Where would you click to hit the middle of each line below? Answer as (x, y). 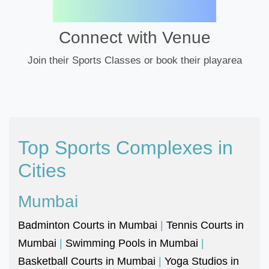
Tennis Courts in (205, 225)
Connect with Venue (134, 37)
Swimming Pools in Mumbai (132, 243)
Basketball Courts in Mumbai (87, 261)
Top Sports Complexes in (125, 147)
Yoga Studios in (202, 261)
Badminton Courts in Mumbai (88, 225)
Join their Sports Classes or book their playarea (134, 60)
